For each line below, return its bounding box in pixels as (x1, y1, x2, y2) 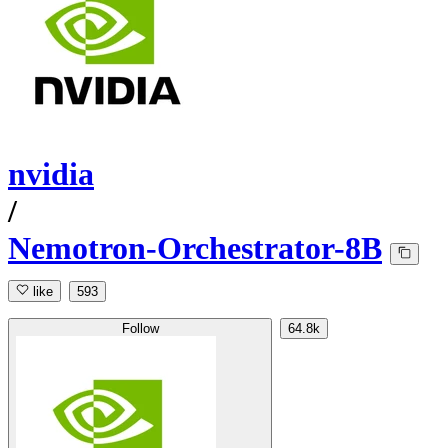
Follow (121, 321, 159, 337)
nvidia (8, 156, 94, 193)
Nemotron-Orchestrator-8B (8, 230, 382, 267)
